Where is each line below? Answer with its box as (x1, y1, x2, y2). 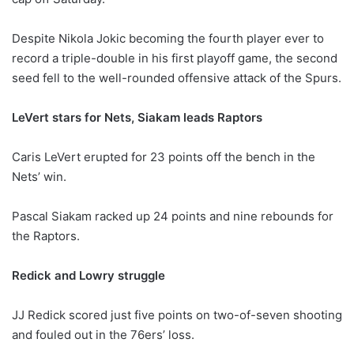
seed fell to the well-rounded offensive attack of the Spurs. (12, 70, 341, 85)
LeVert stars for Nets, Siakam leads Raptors (12, 109, 262, 125)
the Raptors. (12, 228, 80, 243)
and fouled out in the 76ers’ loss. (12, 326, 194, 342)
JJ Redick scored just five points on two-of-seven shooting (12, 307, 342, 322)
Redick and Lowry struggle (12, 267, 165, 283)
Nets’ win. (12, 168, 66, 184)
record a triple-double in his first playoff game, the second (12, 50, 337, 66)
